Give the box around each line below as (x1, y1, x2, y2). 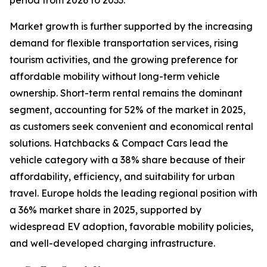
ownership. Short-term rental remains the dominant (10, 87, 243, 100)
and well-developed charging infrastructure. (10, 237, 215, 250)
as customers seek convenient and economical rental (10, 120, 253, 133)
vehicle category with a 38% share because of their (10, 154, 245, 166)
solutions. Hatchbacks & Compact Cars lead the (10, 137, 228, 150)
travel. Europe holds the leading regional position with (10, 187, 257, 200)
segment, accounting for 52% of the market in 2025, (10, 104, 246, 116)
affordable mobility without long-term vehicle (10, 70, 220, 83)
